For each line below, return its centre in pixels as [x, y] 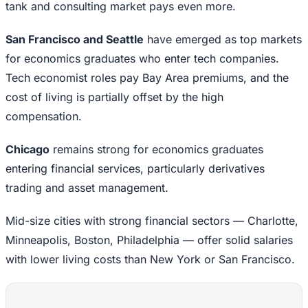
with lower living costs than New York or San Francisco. [150, 260]
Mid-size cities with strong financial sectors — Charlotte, [152, 221]
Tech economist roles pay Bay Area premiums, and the [147, 78]
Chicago [27, 150]
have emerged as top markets [223, 40]
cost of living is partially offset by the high [114, 97]
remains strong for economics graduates [156, 150]
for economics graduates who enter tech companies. [142, 59]
